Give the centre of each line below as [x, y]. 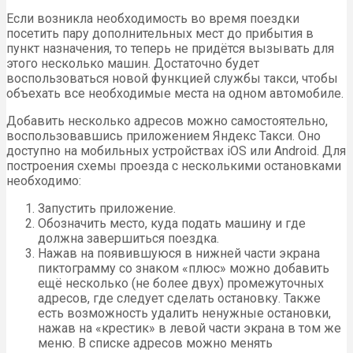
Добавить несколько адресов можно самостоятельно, [167, 121]
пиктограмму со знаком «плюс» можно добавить [184, 269]
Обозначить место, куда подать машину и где [172, 224]
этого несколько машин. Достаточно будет [133, 64]
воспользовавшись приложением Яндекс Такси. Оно [163, 136]
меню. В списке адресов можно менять [155, 344]
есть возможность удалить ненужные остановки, [184, 314]
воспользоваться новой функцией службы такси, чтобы [172, 79]
